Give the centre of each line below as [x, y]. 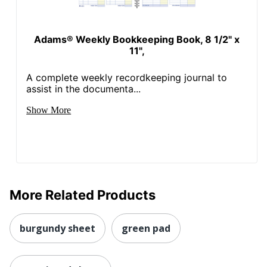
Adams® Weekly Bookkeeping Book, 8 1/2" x [137, 39]
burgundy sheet [58, 228]
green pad [146, 228]
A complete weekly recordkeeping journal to [127, 77]
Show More [49, 110]
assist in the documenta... [84, 89]
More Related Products [83, 195]
